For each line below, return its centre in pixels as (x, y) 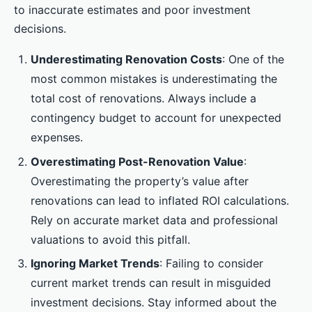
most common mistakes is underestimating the (154, 79)
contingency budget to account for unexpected (156, 118)
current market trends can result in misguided (151, 283)
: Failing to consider (211, 264)
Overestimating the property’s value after (140, 181)
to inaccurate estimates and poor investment (132, 10)
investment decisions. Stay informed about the (154, 303)
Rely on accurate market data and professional (154, 220)
